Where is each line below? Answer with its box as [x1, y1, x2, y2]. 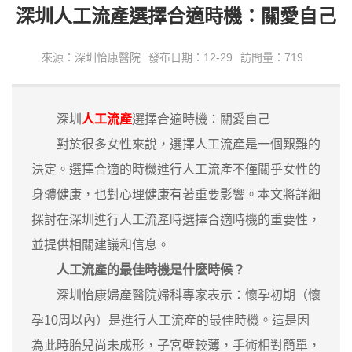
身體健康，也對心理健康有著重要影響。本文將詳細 [31, 187, 321, 201]
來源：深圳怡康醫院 [41, 50, 141, 64]
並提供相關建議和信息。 [31, 237, 170, 251]
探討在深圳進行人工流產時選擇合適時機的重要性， [31, 212, 321, 226]
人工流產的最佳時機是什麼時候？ [57, 262, 245, 277]
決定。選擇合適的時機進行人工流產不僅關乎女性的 [31, 162, 321, 176]
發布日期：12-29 [148, 50, 233, 64]
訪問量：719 [240, 50, 303, 64]
